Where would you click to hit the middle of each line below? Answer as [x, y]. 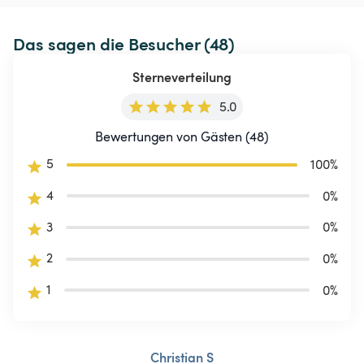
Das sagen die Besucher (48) [124, 44]
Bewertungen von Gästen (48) [182, 137]
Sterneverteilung [182, 77]
